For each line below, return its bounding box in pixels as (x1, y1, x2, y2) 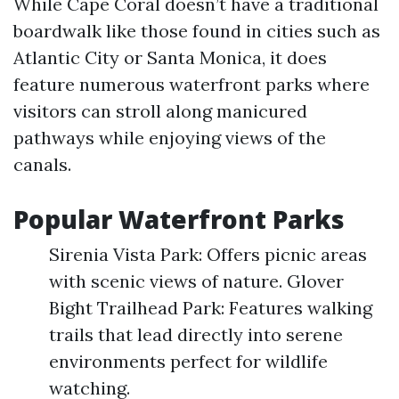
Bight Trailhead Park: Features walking (49, 297, 372, 319)
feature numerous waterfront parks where (13, 73, 370, 95)
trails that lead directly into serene (49, 323, 343, 346)
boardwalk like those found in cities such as (13, 20, 380, 42)
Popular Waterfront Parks (13, 202, 345, 236)
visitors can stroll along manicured (13, 100, 307, 122)
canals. (13, 153, 71, 175)
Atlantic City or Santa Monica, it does (13, 46, 327, 69)
